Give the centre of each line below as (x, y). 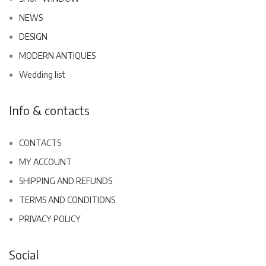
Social (24, 255)
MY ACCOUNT (45, 162)
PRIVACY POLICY (50, 219)
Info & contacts (49, 110)
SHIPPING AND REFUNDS (66, 181)
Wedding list (42, 75)
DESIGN (33, 37)
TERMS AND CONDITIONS (67, 200)
